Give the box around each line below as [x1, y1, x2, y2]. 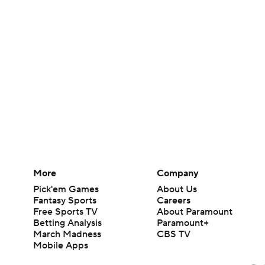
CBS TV [157, 228, 191, 240]
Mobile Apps [33, 240, 88, 251]
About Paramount [157, 206, 233, 218]
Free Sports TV [33, 206, 98, 218]
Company [157, 167, 199, 179]
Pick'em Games [33, 183, 99, 195]
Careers [157, 195, 191, 206]
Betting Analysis [33, 217, 102, 229]
